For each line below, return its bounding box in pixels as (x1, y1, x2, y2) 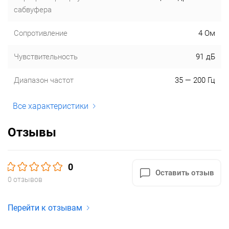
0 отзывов (8, 175, 42, 184)
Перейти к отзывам (8, 203, 82, 213)
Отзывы (8, 125, 56, 140)
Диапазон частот (14, 76, 74, 85)
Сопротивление (14, 29, 67, 38)
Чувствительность (14, 52, 78, 61)
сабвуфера (14, 5, 52, 14)
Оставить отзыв (155, 168, 214, 177)
